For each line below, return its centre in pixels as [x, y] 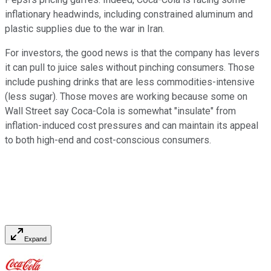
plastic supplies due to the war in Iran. [85, 29]
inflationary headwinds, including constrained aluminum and [129, 15]
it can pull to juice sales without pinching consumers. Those [130, 68]
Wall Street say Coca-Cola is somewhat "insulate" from [120, 111]
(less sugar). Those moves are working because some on [126, 97]
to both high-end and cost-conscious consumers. [108, 140]
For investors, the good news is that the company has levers [132, 53]
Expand [35, 239]
